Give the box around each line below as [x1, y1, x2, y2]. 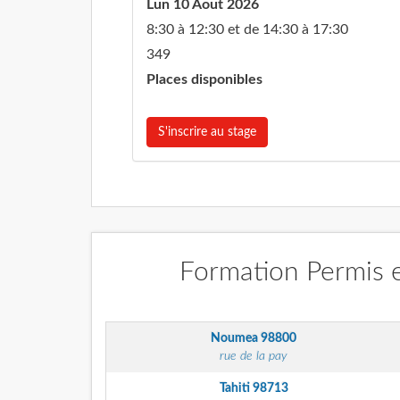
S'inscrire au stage [158, 126, 256, 138]
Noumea [211, 332, 261, 345]
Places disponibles [146, 72, 262, 87]
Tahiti [219, 382, 253, 395]
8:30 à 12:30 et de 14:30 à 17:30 [146, 22, 348, 37]
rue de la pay [220, 350, 287, 362]
